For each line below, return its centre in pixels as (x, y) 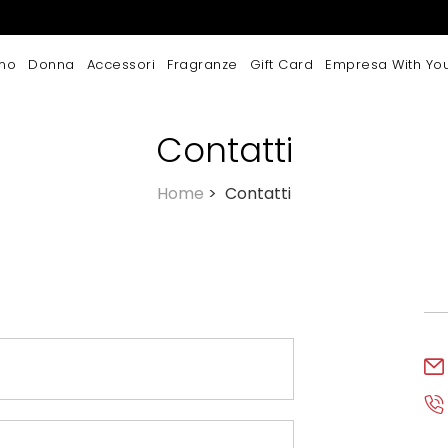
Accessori (120, 64)
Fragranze (202, 64)
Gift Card (281, 64)
